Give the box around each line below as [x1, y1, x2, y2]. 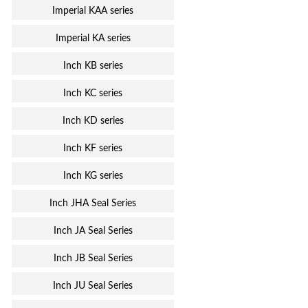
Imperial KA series [55, 34, 131, 43]
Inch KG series [63, 171, 123, 181]
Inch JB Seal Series [53, 254, 133, 263]
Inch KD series [62, 116, 124, 126]
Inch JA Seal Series [53, 226, 133, 236]
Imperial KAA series [52, 6, 134, 16]
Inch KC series [63, 89, 123, 98]
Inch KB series [63, 61, 123, 71]
